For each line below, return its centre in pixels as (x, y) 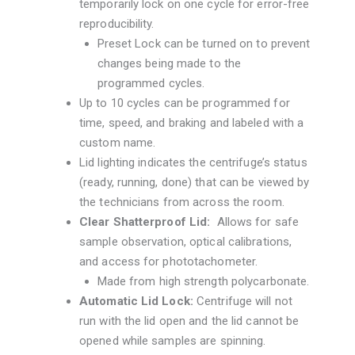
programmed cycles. (151, 84)
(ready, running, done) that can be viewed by (195, 183)
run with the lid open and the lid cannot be (189, 321)
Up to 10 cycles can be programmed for (185, 103)
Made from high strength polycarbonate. (203, 282)
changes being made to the (169, 64)
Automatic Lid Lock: (136, 302)
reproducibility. (117, 24)
